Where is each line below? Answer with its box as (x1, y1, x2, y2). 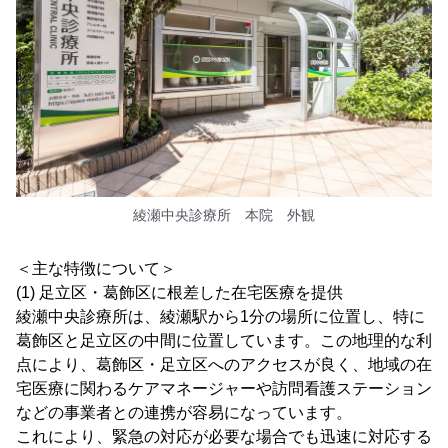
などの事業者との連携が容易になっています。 (16, 403, 352, 421)
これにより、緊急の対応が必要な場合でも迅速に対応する (16, 427, 432, 445)
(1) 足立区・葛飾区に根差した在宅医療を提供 (16, 283, 343, 301)
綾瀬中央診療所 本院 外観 (133, 206, 315, 223)
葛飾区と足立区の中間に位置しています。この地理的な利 (16, 331, 432, 349)
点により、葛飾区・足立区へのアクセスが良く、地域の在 (16, 355, 432, 373)
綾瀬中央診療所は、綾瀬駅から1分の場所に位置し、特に (16, 307, 425, 325)
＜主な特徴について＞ (16, 259, 176, 277)
